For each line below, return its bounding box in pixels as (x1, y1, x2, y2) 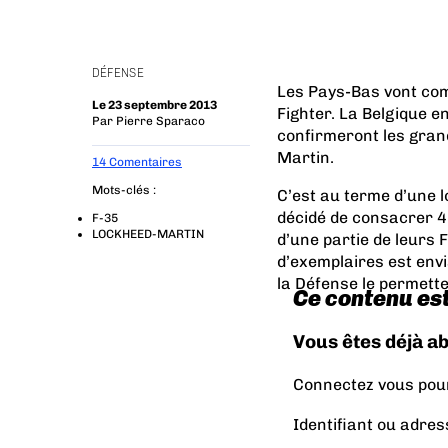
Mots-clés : (92, 183, 156, 197)
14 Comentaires (92, 155, 182, 169)
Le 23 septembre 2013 (92, 98, 217, 112)
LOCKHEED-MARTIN (92, 227, 204, 241)
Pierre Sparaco (116, 114, 205, 128)
